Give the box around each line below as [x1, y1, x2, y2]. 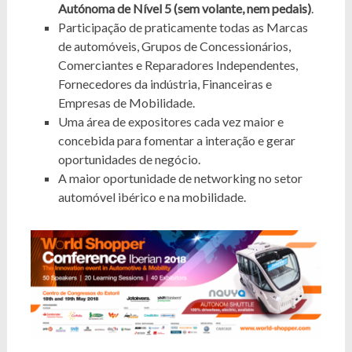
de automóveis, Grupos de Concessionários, [57, 38, 291, 53]
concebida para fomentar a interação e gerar [57, 132, 295, 148]
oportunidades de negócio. [57, 151, 200, 167]
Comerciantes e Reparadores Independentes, [57, 57, 298, 72]
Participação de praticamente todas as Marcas [57, 19, 308, 35]
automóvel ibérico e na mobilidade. [57, 189, 246, 204]
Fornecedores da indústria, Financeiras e [57, 75, 272, 91]
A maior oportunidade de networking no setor [57, 170, 302, 185]
